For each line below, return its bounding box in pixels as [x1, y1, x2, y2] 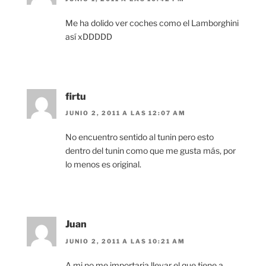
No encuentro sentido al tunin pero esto [65, 132, 214, 142]
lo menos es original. [65, 159, 141, 170]
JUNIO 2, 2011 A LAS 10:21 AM [65, 237, 185, 245]
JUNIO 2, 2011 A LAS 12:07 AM [65, 109, 186, 117]
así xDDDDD [65, 31, 112, 42]
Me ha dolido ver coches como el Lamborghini [65, 17, 239, 28]
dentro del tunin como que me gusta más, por [65, 145, 236, 156]
